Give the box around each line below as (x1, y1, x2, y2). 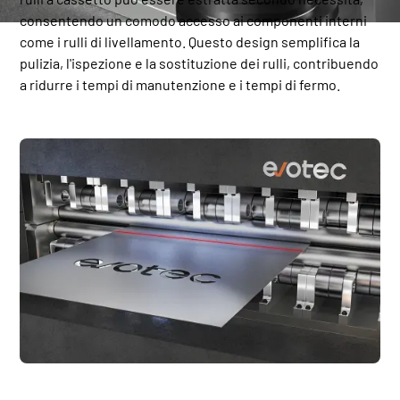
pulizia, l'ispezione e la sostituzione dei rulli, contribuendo (20, 54, 379, 71)
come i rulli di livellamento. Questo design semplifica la (20, 32, 361, 50)
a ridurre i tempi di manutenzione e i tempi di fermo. (20, 75, 341, 93)
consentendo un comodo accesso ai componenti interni (20, 11, 368, 29)
